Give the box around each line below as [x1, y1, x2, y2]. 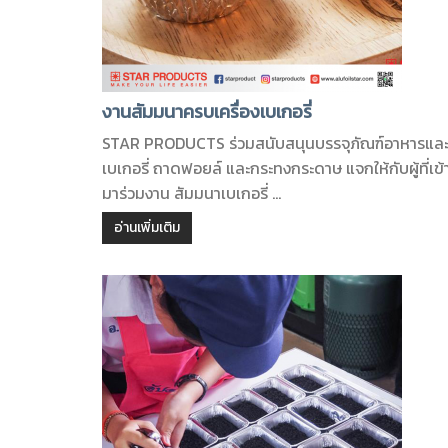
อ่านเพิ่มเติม [114, 217, 180, 238]
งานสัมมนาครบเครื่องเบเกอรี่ [102, 98, 312, 125]
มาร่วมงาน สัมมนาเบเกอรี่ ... [102, 181, 281, 205]
